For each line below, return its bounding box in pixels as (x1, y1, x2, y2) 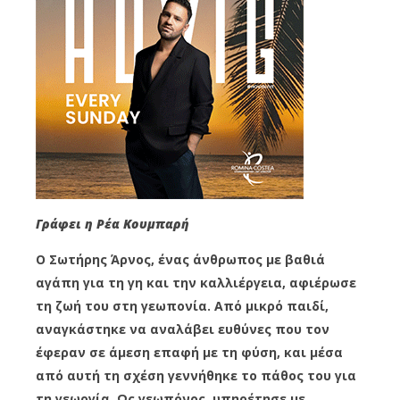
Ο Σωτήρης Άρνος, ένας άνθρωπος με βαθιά (36, 250, 325, 268)
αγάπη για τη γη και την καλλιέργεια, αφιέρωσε (36, 273, 356, 291)
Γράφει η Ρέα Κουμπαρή (36, 214, 189, 232)
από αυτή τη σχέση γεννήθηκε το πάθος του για (36, 366, 356, 384)
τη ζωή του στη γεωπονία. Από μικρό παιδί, (36, 296, 329, 314)
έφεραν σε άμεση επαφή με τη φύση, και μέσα (36, 343, 343, 361)
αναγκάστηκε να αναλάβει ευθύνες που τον (36, 320, 329, 337)
